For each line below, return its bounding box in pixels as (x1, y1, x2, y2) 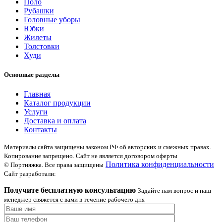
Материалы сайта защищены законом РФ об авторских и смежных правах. (4, 143, 211, 151)
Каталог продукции (24, 99, 91, 108)
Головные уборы (24, 15, 80, 24)
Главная (24, 90, 51, 99)
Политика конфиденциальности (106, 160, 214, 169)
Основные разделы (4, 71, 59, 79)
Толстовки (24, 42, 59, 51)
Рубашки (24, 6, 54, 15)
